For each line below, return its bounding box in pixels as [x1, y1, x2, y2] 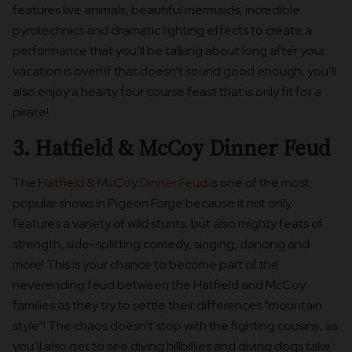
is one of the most [207, 174, 310, 192]
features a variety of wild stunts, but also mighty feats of [13, 215, 323, 233]
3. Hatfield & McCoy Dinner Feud [13, 133, 331, 163]
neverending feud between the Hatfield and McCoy [13, 277, 306, 294]
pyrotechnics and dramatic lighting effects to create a [13, 22, 312, 39]
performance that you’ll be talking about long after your [13, 42, 325, 60]
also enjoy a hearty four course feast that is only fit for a [13, 83, 321, 101]
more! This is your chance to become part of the [13, 256, 279, 273]
